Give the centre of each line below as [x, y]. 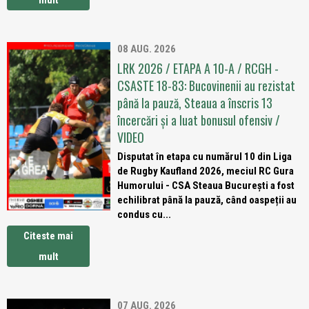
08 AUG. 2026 [147, 49]
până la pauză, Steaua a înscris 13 [195, 103]
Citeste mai [48, 236]
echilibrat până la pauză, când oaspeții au [207, 200]
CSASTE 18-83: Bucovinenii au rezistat [206, 86]
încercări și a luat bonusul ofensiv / [199, 120]
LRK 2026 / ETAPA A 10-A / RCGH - [198, 68]
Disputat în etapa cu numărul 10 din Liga [205, 157]
